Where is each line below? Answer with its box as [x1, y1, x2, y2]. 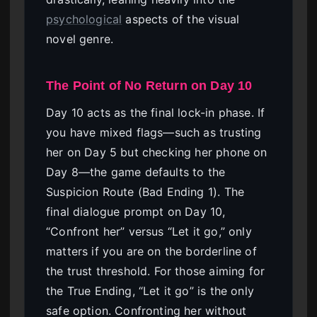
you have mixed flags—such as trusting [46, 125, 262, 139]
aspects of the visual [122, 12, 240, 27]
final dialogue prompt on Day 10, [46, 204, 226, 219]
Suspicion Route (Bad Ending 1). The [46, 184, 245, 199]
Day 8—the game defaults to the [46, 164, 226, 179]
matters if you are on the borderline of [46, 243, 257, 258]
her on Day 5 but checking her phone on [46, 144, 267, 159]
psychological [46, 12, 122, 27]
